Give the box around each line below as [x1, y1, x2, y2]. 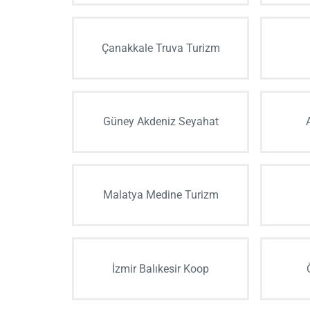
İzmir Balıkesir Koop [112, 262, 209, 275]
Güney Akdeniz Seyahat [102, 114, 219, 128]
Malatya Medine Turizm [102, 188, 219, 202]
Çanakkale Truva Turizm [101, 41, 220, 55]
